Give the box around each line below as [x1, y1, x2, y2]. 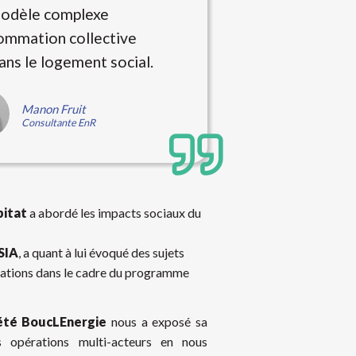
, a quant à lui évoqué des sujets [18, 245, 185, 260]
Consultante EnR [21, 116, 95, 129]
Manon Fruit [21, 102, 86, 116]
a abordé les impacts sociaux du [27, 205, 202, 220]
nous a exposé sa [106, 314, 208, 329]
